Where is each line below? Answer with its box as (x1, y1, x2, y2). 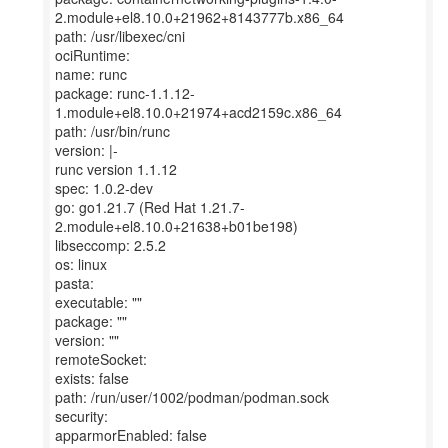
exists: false (55, 368, 129, 388)
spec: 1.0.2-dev (55, 178, 153, 198)
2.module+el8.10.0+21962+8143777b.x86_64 (55, 7, 344, 27)
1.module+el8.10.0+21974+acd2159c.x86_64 (55, 102, 342, 122)
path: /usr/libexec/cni (55, 26, 185, 46)
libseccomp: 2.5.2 (55, 235, 166, 255)
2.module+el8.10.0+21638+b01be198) (55, 216, 298, 236)
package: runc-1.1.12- (55, 83, 195, 103)
